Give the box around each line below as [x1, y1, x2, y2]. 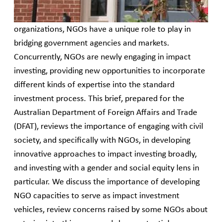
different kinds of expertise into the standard [14, 81, 174, 90]
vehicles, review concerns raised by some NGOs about [14, 206, 208, 215]
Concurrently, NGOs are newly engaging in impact [14, 53, 191, 62]
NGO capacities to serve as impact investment [14, 192, 179, 201]
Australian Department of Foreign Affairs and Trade [14, 109, 197, 117]
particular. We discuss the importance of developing [14, 178, 200, 187]
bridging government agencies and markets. [14, 39, 169, 48]
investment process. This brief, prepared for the [14, 95, 184, 104]
